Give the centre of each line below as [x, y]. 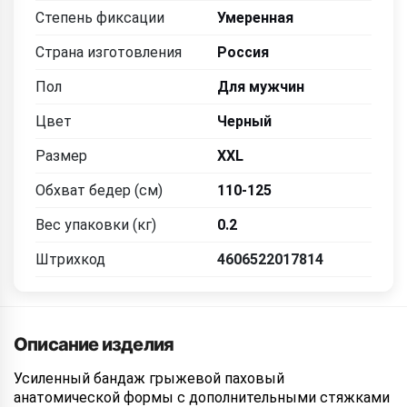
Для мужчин [261, 87]
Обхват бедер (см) [99, 190]
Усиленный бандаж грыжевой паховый [149, 378]
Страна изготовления [109, 52]
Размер [61, 156]
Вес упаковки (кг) [96, 225]
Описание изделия [94, 344]
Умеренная [255, 18]
